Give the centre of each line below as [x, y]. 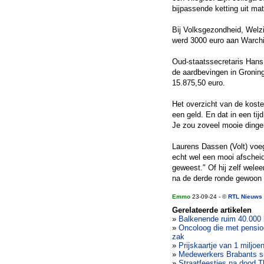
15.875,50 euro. [199, 83]
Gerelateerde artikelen [212, 210]
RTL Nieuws [245, 197]
